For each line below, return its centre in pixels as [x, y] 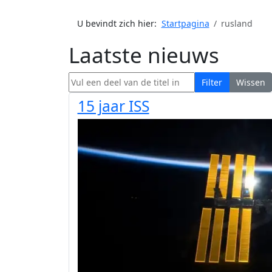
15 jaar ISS [113, 106]
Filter [212, 82]
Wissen [251, 82]
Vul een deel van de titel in [122, 78]
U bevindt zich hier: [119, 23]
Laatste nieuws [144, 55]
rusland [236, 23]
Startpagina [185, 23]
